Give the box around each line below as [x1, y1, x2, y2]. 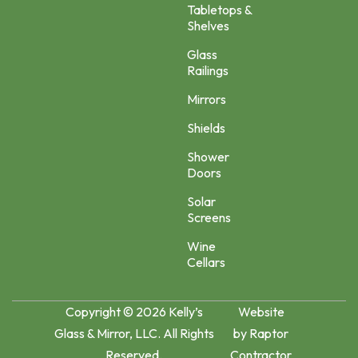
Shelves [187, 17, 229, 34]
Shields [187, 119, 225, 136]
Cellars [187, 253, 225, 270]
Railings [187, 62, 229, 78]
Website [237, 303, 284, 320]
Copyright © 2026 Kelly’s [65, 303, 203, 320]
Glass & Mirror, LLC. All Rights [54, 324, 214, 341]
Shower [187, 148, 229, 165]
